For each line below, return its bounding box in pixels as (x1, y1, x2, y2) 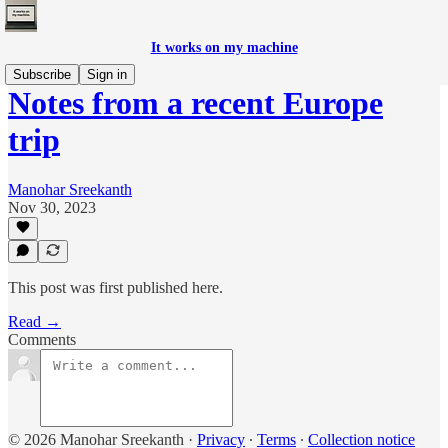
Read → (8, 313, 61, 330)
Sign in (87, 67, 127, 82)
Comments (8, 331, 76, 348)
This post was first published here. (8, 279, 223, 296)
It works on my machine (150, 40, 298, 55)
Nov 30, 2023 (8, 198, 96, 216)
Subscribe (13, 67, 71, 82)
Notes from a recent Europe (8, 85, 383, 122)
